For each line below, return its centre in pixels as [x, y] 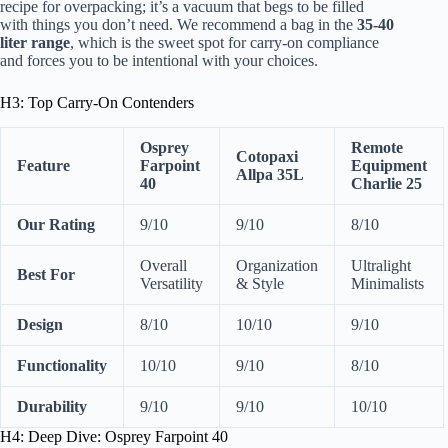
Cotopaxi [267, 156]
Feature [43, 165]
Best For [46, 274]
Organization [277, 265]
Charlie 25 [386, 183]
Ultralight [381, 265]
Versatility [171, 283]
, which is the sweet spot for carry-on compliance [224, 42]
